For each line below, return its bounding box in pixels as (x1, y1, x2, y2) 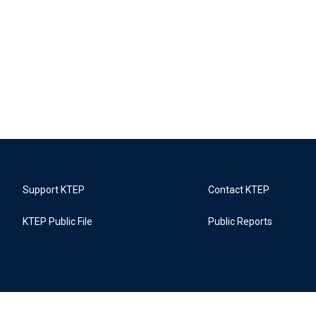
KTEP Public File (23, 216, 92, 227)
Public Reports (208, 216, 273, 227)
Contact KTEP (208, 184, 270, 195)
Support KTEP (23, 184, 85, 195)
